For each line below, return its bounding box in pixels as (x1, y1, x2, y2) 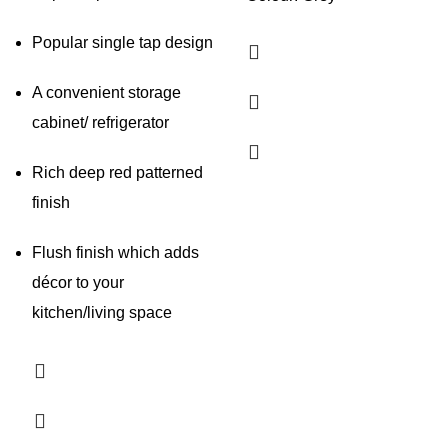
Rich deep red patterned (32, 164, 203, 182)
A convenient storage (32, 84, 181, 102)
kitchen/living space (32, 304, 172, 322)
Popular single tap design (32, 34, 213, 52)
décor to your (32, 274, 124, 292)
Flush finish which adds (32, 244, 199, 262)
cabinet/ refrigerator (32, 114, 169, 132)
